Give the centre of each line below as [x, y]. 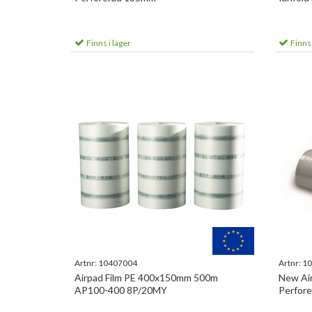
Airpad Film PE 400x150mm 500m [146, 278]
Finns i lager [108, 43]
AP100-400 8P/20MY [121, 290]
